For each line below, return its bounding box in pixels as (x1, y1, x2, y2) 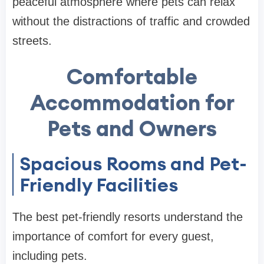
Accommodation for (29, 88, 235, 116)
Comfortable (67, 62, 197, 90)
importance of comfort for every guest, (12, 229, 214, 243)
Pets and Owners (47, 114, 217, 142)
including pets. (12, 249, 87, 262)
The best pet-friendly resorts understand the (12, 210, 243, 223)
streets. (12, 34, 52, 47)
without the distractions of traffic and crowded (12, 14, 250, 28)
